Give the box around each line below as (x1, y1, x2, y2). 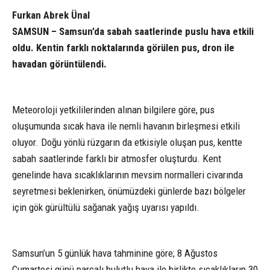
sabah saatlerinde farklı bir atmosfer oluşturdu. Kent (12, 152, 221, 165)
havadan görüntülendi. (12, 58, 107, 71)
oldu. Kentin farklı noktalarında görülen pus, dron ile (12, 42, 234, 54)
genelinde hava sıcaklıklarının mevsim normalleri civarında (12, 169, 243, 181)
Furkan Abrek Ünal (12, 9, 92, 22)
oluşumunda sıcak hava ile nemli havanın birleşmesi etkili (12, 120, 240, 133)
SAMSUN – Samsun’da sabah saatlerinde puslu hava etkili (12, 25, 254, 38)
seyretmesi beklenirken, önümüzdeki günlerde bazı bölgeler (12, 185, 246, 198)
